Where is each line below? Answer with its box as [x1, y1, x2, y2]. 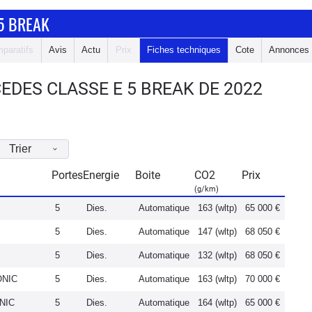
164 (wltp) [198, 297, 237, 308]
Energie [83, 169, 119, 182]
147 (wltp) [198, 226, 237, 237]
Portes [52, 169, 83, 182]
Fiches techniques [147, 45, 221, 55]
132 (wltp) [198, 250, 237, 260]
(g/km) [194, 185, 219, 194]
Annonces [269, 45, 309, 55]
